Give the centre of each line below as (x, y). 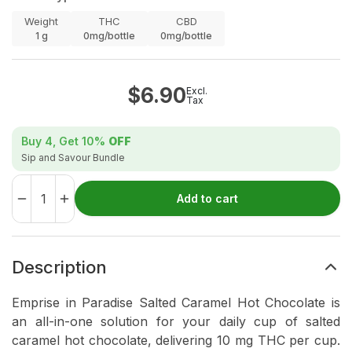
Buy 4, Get (51, 141)
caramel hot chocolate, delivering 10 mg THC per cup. (176, 341)
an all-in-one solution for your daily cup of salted (176, 322)
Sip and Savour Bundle (73, 158)
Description (59, 268)
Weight (41, 22)
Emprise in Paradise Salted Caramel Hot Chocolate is (176, 303)
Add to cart (207, 199)
